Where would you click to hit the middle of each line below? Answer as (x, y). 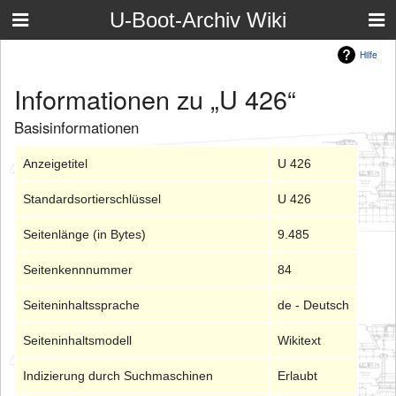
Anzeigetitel (56, 164)
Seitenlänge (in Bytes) (85, 235)
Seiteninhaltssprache (82, 305)
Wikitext (300, 341)
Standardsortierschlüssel (92, 199)
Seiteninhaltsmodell (78, 341)
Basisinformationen (76, 128)
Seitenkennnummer (78, 270)
